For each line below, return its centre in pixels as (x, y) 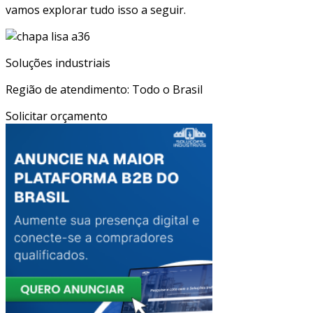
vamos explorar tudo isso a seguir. (96, 9)
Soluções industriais (58, 63)
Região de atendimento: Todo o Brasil (104, 89)
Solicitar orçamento (57, 116)
